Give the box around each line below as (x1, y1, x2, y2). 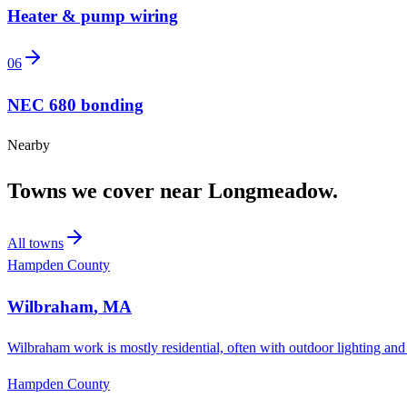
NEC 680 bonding (7, 94, 144, 114)
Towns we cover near (7, 179, 208, 203)
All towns (7, 235, 64, 252)
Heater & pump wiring (7, 6, 178, 26)
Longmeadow (208, 179, 333, 203)
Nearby (7, 137, 50, 154)
